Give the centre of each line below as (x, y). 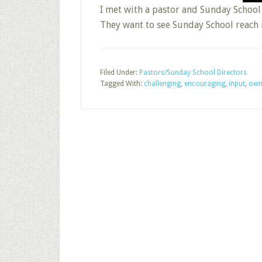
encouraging (205, 84)
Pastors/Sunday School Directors (193, 73)
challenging (162, 84)
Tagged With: (122, 84)
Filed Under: (120, 73)
